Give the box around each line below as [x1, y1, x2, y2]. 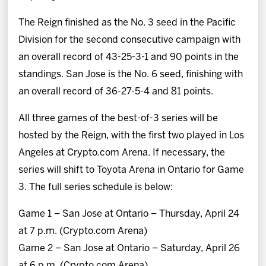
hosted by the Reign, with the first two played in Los [18, 131, 245, 141]
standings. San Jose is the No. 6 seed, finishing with [18, 70, 243, 80]
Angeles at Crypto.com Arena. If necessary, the [18, 148, 226, 158]
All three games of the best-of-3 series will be [18, 114, 218, 123]
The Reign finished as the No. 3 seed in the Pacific [18, 18, 236, 28]
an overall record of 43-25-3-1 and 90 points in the [18, 53, 239, 62]
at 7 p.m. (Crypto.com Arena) [18, 227, 148, 236]
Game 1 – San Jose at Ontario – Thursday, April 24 [18, 210, 240, 219]
